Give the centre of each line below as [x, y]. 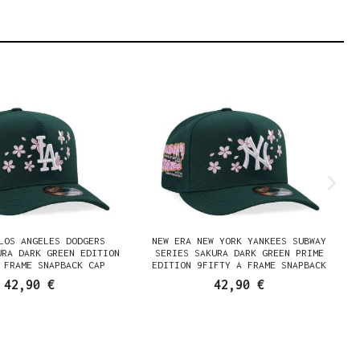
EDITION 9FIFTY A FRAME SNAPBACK [239, 265]
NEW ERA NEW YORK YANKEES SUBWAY [239, 241]
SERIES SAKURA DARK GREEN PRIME [239, 253]
